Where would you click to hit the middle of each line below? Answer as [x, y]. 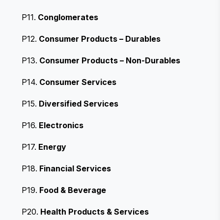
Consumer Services [78, 82]
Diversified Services [79, 103]
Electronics [61, 125]
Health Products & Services [95, 211]
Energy [52, 147]
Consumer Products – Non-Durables [110, 60]
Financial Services [75, 168]
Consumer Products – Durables [100, 39]
